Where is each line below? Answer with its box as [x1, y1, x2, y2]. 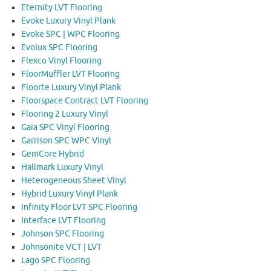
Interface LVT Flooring [21, 215, 106, 226]
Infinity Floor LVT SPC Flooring [21, 202, 137, 213]
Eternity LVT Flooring [21, 2, 102, 13]
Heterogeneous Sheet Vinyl [21, 175, 126, 186]
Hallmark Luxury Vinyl [21, 162, 103, 173]
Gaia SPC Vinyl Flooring [21, 122, 109, 133]
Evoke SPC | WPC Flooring [21, 29, 120, 40]
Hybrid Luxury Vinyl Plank [21, 189, 118, 200]
